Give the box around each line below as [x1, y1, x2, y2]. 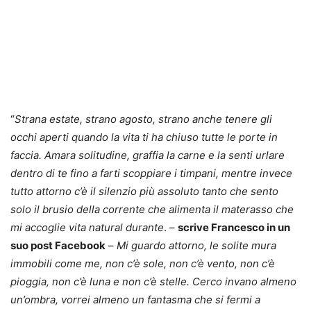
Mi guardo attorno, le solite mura [117, 239, 276, 252]
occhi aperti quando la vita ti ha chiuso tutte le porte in [10, 131, 278, 144]
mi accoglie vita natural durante [10, 221, 164, 234]
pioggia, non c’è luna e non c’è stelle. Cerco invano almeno [10, 275, 296, 288]
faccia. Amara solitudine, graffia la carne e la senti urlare [10, 149, 285, 162]
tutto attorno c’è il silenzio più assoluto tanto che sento [10, 185, 278, 198]
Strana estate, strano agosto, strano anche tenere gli [15, 112, 272, 126]
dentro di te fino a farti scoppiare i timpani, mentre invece [10, 167, 292, 180]
